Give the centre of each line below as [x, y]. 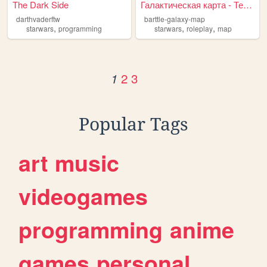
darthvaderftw [38, 19]
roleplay [200, 28]
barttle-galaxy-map [174, 19]
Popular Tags [133, 124]
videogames [83, 196]
